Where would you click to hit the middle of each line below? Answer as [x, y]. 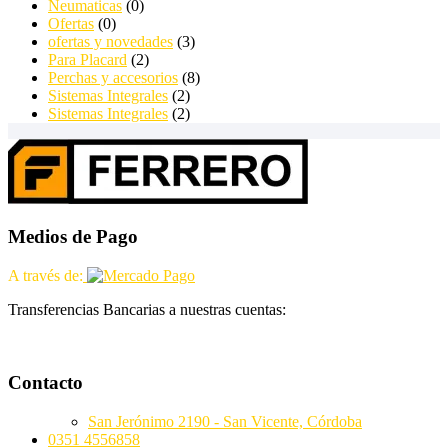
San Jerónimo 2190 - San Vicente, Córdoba [225, 421]
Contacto [45, 382]
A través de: [45, 276]
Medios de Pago [73, 237]
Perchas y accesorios [113, 77]
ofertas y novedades [110, 41]
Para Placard [87, 59]
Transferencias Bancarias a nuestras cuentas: [147, 310]
